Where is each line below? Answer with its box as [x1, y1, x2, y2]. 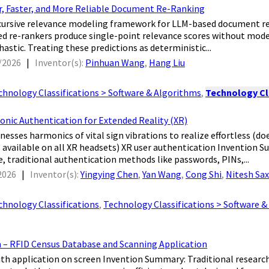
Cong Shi [186, 168, 222, 181]
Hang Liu [149, 56, 186, 69]
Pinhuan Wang [85, 56, 145, 69]
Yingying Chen [80, 168, 139, 181]
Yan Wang [142, 168, 182, 181]
